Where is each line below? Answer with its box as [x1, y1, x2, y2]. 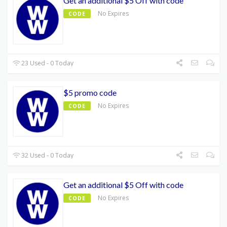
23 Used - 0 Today [20, 59, 74, 68]
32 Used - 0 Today [20, 151, 74, 160]
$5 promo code [63, 88, 117, 98]
